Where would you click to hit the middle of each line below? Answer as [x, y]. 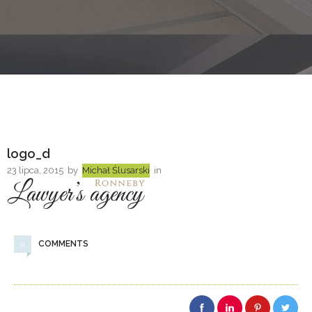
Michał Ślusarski [116, 170]
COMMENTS [63, 243]
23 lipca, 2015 [35, 170]
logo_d [29, 154]
